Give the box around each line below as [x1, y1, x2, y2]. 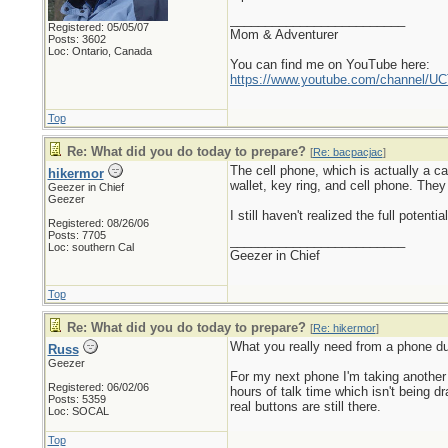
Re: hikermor [312, 322, 376, 334]
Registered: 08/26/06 [47, 217, 149, 229]
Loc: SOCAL [47, 405, 109, 417]
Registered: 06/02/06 [47, 381, 149, 393]
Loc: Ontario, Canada [47, 45, 152, 57]
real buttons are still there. [229, 399, 381, 414]
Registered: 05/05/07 [47, 21, 149, 33]
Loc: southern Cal [47, 241, 134, 253]
